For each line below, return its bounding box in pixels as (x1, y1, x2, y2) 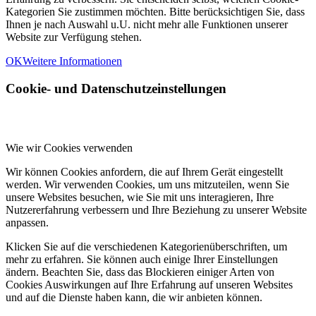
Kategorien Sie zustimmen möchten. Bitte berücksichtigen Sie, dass (6, 5, 305, 18)
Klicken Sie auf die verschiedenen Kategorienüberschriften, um (6, 241, 287, 253)
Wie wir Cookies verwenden (6, 142, 133, 154)
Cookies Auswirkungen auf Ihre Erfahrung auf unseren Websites (6, 279, 293, 291)
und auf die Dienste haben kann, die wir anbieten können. (6, 291, 262, 304)
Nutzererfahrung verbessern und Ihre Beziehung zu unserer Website (6, 204, 307, 217)
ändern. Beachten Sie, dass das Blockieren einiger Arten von (6, 266, 274, 279)
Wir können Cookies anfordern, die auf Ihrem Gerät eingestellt (6, 166, 283, 178)
